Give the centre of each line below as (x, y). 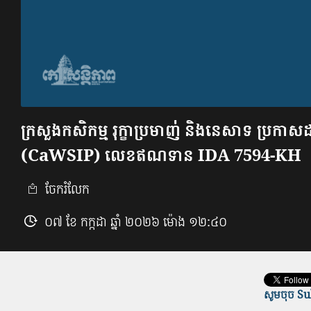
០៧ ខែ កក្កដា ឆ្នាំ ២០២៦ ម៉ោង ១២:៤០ (136, 222)
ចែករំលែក (66, 190)
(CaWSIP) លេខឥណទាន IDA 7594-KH (161, 155)
